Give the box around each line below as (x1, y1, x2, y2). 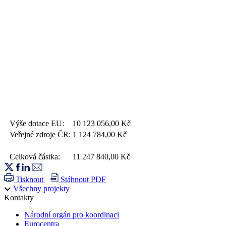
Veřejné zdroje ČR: (10, 130, 71, 139)
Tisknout (16, 175, 43, 184)
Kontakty (4, 193, 34, 202)
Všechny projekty (13, 184, 70, 193)
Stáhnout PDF (61, 175, 106, 184)
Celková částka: (10, 152, 60, 161)
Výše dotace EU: (10, 119, 64, 128)
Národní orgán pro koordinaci (24, 210, 119, 219)
